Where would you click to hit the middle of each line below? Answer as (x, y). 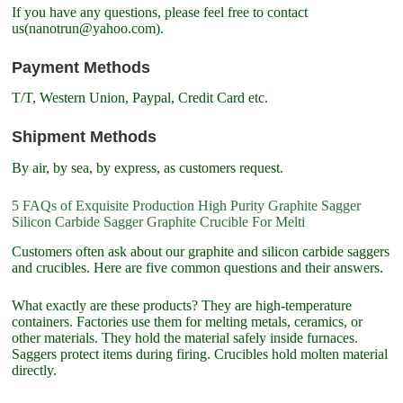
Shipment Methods (85, 137)
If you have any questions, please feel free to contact (160, 12)
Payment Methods (81, 67)
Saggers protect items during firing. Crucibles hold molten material (200, 354)
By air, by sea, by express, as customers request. (148, 168)
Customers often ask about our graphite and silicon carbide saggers (201, 251)
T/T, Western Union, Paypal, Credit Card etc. (140, 98)
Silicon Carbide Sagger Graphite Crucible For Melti (159, 222)
